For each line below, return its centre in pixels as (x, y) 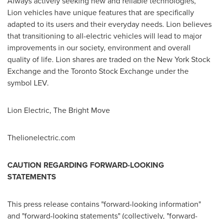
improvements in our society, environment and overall (99, 48)
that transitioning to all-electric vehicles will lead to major (105, 36)
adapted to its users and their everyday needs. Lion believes (109, 24)
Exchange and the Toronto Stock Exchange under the (98, 71)
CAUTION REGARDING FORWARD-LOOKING (86, 165)
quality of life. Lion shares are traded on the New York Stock (109, 59)
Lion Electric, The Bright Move (59, 110)
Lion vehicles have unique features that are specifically (101, 12)
